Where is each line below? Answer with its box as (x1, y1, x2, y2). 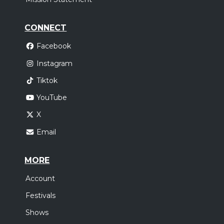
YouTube (36, 93, 67, 102)
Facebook (36, 41, 71, 51)
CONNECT (24, 23, 67, 33)
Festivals (25, 190, 56, 200)
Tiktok (36, 76, 57, 85)
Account (25, 173, 55, 183)
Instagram (36, 58, 72, 68)
